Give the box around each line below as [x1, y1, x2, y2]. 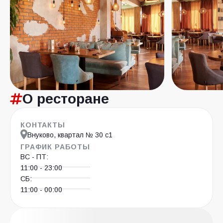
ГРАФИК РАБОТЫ [20, 143, 90, 151]
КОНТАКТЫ [20, 121, 65, 129]
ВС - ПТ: [20, 153, 48, 161]
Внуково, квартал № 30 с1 [27, 131, 112, 139]
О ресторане [22, 91, 109, 107]
